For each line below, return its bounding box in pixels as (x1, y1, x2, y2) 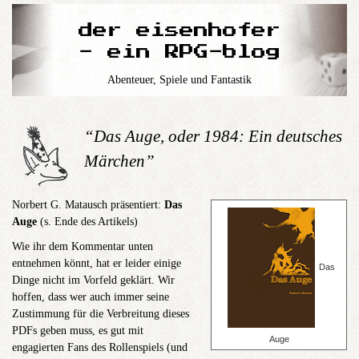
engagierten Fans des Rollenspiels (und (12, 341, 188, 353)
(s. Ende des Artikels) (37, 216, 138, 228)
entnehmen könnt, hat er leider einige (12, 257, 181, 269)
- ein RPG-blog (79, 45, 280, 59)
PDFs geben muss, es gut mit (12, 325, 143, 337)
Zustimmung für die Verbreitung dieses (12, 308, 189, 320)
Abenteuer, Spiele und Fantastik (107, 74, 252, 86)
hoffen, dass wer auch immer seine (12, 291, 169, 303)
